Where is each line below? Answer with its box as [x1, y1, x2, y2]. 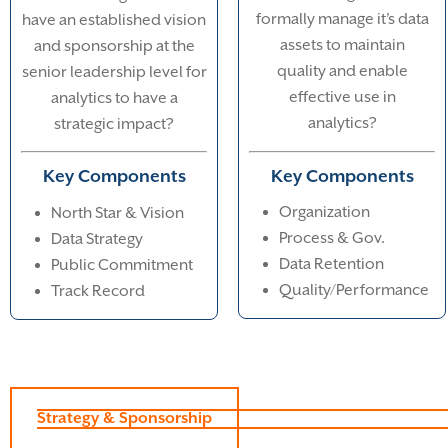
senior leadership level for [21, 62, 207, 81]
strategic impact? [54, 114, 174, 133]
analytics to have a [50, 88, 178, 107]
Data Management [266, 408, 406, 427]
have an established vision [22, 10, 206, 29]
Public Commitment [51, 255, 193, 274]
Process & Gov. [279, 229, 385, 248]
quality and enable [276, 62, 408, 81]
